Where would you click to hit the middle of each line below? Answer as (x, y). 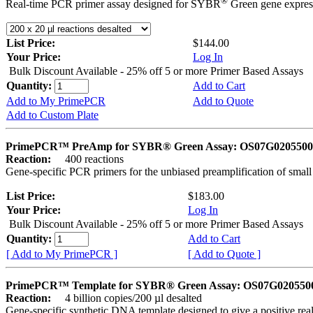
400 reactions (89, 159)
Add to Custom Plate (52, 115)
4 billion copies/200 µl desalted (128, 298)
